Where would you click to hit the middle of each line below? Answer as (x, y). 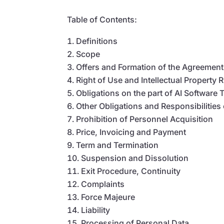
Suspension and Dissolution (135, 158)
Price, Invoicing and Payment (131, 132)
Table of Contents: (102, 19)
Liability (96, 210)
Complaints (103, 184)
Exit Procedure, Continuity (131, 171)
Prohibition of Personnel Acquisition (145, 119)
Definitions (97, 41)
